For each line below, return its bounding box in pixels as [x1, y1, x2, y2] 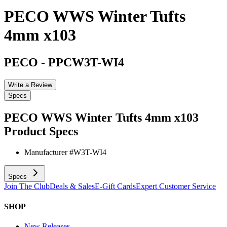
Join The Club [4, 182, 50, 191]
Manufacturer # [24, 148, 73, 157]
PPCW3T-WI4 [48, 55, 124, 69]
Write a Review [8, 81, 52, 89]
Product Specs [4, 124, 78, 138]
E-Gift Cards [95, 182, 136, 191]
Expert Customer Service [136, 182, 216, 191]
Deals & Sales [50, 182, 95, 191]
